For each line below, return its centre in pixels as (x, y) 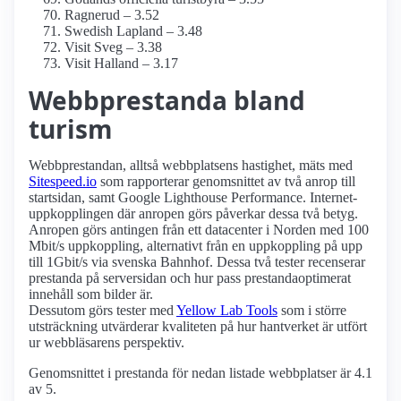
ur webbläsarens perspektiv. (107, 343)
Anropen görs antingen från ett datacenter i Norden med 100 (199, 230)
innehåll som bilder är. (91, 294)
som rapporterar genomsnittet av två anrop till (226, 182)
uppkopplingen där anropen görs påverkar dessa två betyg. (193, 214)
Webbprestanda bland (167, 101)
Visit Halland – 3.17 (121, 64)
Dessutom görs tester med (102, 311)
